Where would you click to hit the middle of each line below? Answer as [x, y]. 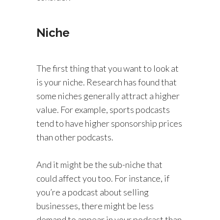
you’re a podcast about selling [93, 192]
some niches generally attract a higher [108, 96]
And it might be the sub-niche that [99, 165]
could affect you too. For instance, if [103, 178]
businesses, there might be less [95, 206]
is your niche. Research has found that [107, 82]
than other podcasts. [75, 137]
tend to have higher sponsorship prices [109, 123]
